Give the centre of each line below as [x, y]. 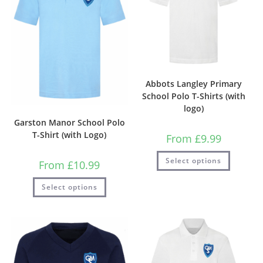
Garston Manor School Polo [69, 123]
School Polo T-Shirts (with [193, 96]
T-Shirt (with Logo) [70, 135]
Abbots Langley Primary [193, 84]
